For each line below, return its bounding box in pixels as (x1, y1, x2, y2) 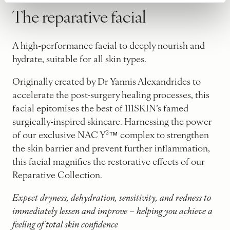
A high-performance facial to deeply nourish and (12, 38, 205, 51)
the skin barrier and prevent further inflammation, (12, 141, 210, 154)
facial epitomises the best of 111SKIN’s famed (12, 101, 188, 114)
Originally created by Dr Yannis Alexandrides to (12, 74, 201, 87)
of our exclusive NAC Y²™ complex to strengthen (12, 127, 209, 141)
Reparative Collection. (12, 167, 104, 181)
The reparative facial (12, 4, 146, 27)
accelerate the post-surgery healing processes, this (12, 87, 209, 101)
